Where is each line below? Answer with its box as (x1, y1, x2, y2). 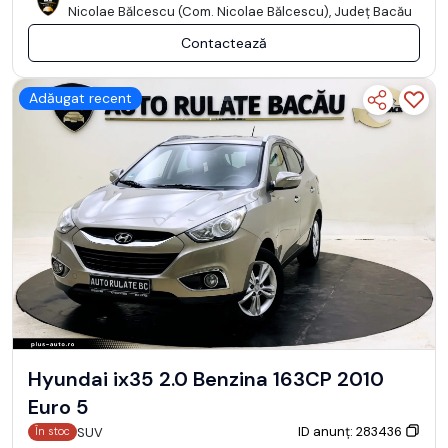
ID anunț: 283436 (298, 422, 405, 440)
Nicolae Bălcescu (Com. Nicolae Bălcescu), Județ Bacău (67, 2, 412, 20)
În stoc (35, 424, 71, 439)
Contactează (181, 33, 267, 52)
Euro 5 (28, 393, 89, 420)
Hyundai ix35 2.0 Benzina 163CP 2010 (28, 365, 384, 392)
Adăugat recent (29, 88, 132, 107)
